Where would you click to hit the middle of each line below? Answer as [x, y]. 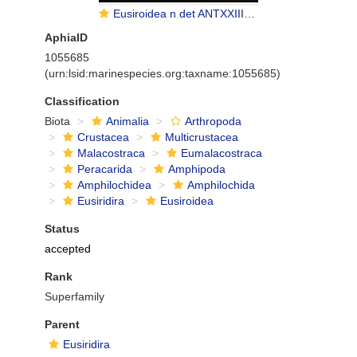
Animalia [127, 121]
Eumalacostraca [222, 153]
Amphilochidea [114, 185]
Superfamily [75, 296]
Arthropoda [213, 121]
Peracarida [105, 169]
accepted [68, 249]
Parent [62, 324]
